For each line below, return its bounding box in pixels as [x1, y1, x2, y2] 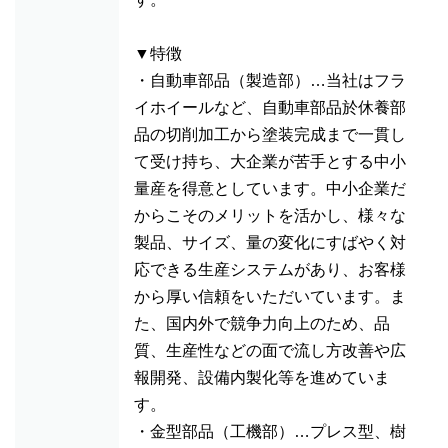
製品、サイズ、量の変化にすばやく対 [134, 234, 406, 251]
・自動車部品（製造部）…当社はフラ [134, 72, 406, 89]
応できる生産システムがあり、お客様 [134, 261, 406, 278]
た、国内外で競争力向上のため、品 [134, 315, 390, 332]
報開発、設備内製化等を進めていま [134, 369, 390, 386]
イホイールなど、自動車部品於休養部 [134, 99, 406, 116]
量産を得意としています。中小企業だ [134, 180, 406, 197]
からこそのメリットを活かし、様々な [134, 207, 406, 224]
